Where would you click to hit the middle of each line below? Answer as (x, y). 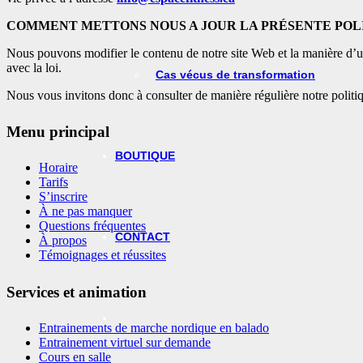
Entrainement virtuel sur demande (125, 342)
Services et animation (77, 292)
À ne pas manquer (85, 211)
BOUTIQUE (145, 156)
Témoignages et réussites (102, 255)
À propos (63, 241)
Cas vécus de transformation (235, 75)
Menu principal (58, 132)
